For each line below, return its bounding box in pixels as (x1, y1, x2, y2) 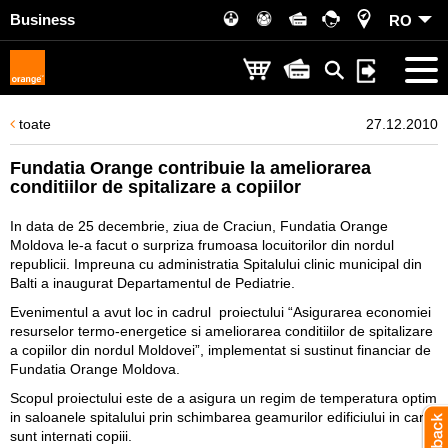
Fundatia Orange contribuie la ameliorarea (10, 158, 371, 178)
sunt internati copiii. (10, 428, 132, 444)
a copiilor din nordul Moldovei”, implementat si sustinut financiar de (10, 342, 431, 358)
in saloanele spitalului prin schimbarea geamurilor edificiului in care (10, 409, 432, 425)
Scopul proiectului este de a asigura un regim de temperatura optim (10, 390, 437, 406)
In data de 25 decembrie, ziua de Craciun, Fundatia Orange (10, 218, 388, 234)
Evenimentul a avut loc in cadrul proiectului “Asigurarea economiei (10, 304, 431, 320)
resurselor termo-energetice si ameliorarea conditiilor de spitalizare (10, 323, 433, 339)
